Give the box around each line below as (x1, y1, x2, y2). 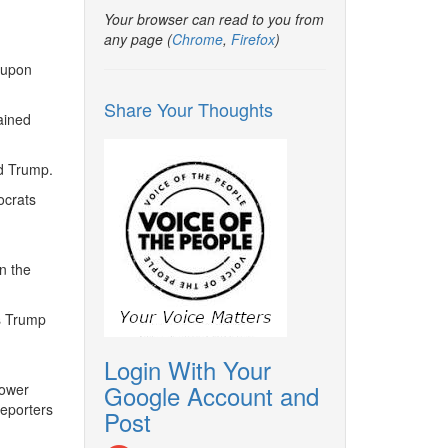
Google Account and (103, 378, 319, 413)
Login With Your (103, 352, 271, 387)
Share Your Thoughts (103, 96, 273, 122)
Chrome (171, 29, 223, 49)
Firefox (230, 29, 275, 49)
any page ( (103, 29, 172, 49)
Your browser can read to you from (103, 9, 324, 29)
